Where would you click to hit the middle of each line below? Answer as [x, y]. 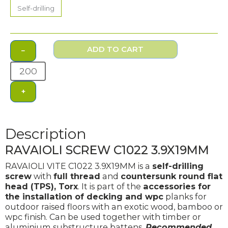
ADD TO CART [116, 50]
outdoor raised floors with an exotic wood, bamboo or [114, 207]
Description [46, 134]
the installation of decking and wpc [84, 197]
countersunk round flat [172, 176]
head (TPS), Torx [41, 187]
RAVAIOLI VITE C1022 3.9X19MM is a [79, 166]
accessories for [177, 187]
